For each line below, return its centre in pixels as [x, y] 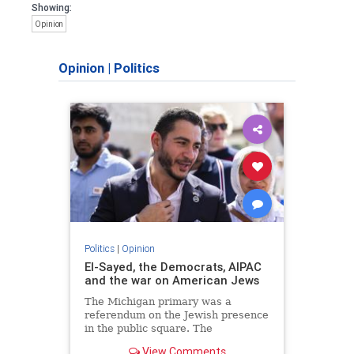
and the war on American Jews [171, 280]
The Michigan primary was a [158, 301]
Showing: [52, 8]
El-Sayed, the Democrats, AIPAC [173, 266]
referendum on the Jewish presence [176, 314]
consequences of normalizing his [168, 341]
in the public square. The [148, 328]
